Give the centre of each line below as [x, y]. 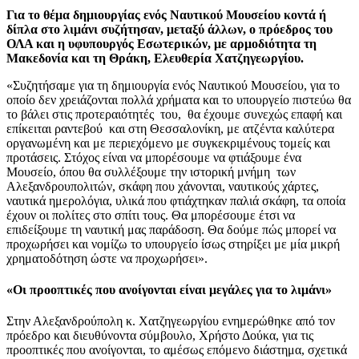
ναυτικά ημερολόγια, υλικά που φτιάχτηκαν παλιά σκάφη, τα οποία [176, 200]
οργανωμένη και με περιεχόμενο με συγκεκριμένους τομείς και [168, 143]
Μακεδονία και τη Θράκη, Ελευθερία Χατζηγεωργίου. [155, 58]
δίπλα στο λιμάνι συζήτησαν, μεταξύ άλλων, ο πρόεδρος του [169, 29]
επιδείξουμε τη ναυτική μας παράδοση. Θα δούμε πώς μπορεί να [171, 229]
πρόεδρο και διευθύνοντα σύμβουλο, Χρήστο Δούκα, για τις [160, 336]
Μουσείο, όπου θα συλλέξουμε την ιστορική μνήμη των [151, 171]
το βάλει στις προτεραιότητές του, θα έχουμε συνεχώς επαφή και [174, 114]
